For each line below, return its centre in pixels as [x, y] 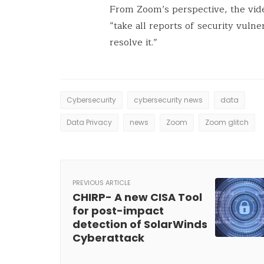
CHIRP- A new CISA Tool [137, 197]
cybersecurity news [168, 100]
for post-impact [118, 211]
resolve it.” [135, 42]
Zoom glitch [227, 122]
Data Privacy [89, 122]
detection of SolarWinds [140, 224]
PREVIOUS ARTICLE [102, 183]
